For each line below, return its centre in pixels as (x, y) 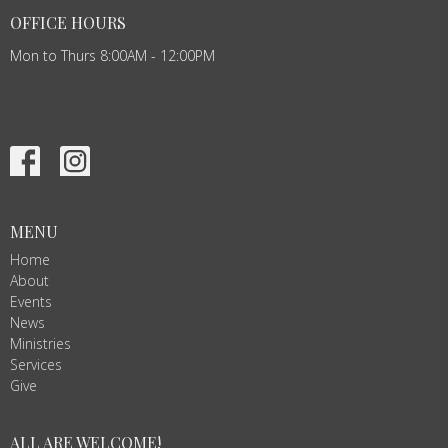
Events (31, 302)
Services (36, 365)
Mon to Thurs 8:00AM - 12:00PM (112, 55)
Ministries (40, 344)
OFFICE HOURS (68, 23)
